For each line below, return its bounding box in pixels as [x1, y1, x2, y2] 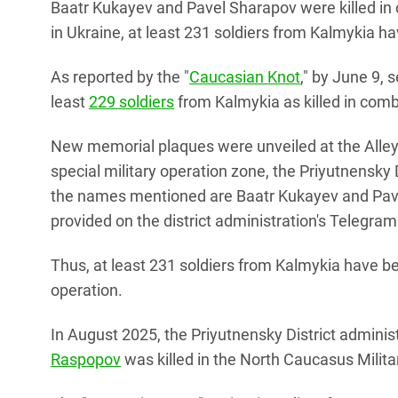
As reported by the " [51, 68, 189, 86]
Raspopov [51, 350, 121, 369]
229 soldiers [89, 92, 174, 111]
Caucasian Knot [189, 68, 300, 86]
